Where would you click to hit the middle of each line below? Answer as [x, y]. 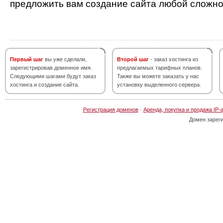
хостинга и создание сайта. [45, 85]
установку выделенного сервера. [159, 85]
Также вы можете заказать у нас [158, 76]
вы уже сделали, [65, 59]
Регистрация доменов [111, 110]
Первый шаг [27, 59]
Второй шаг [133, 59]
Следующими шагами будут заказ [53, 76]
